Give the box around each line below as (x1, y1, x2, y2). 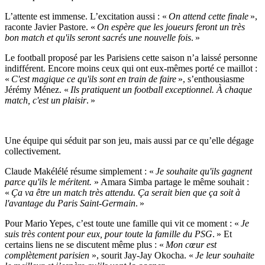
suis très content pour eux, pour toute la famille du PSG (5, 228, 212, 239)
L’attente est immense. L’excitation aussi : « (5, 11, 169, 21)
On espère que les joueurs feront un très (97, 21, 245, 32)
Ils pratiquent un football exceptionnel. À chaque (70, 84, 252, 95)
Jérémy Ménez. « (5, 84, 70, 95)
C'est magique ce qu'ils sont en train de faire (11, 73, 176, 84)
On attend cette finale (169, 11, 248, 21)
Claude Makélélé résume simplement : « (5, 166, 156, 176)
